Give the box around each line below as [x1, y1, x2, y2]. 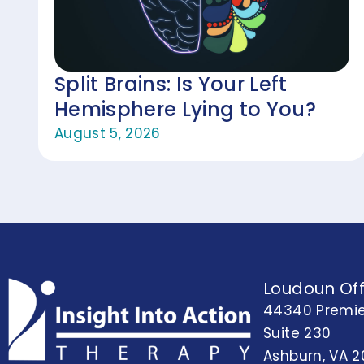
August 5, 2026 [54, 123, 161, 143]
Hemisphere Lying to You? [54, 95, 317, 123]
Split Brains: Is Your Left [54, 70, 288, 97]
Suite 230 [263, 323, 331, 344]
